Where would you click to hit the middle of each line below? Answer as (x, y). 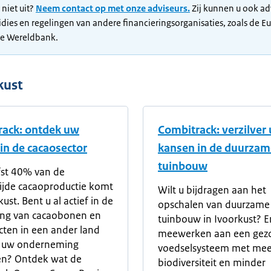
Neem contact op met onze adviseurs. (113, 8)
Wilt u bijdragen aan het (212, 190)
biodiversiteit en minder (212, 263)
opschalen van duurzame (214, 204)
